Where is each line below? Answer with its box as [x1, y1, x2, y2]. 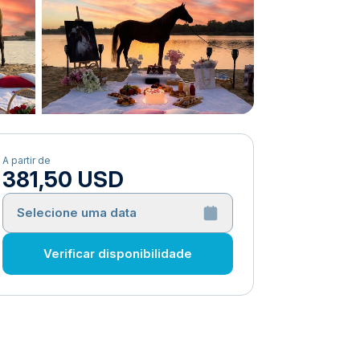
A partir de [2, 154, 51, 166]
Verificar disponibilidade [43, 246, 193, 261]
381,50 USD [2, 166, 125, 193]
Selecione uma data [17, 205, 137, 220]
